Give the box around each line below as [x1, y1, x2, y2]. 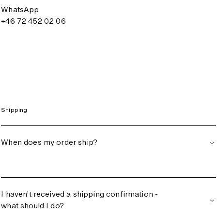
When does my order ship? [1, 138, 98, 147]
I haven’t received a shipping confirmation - [1, 189, 158, 199]
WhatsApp [1, 5, 39, 14]
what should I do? [1, 201, 64, 211]
